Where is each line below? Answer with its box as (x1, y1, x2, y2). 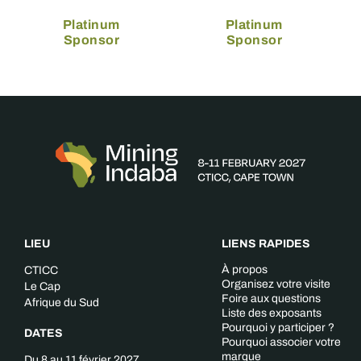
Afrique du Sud (24, 294, 99, 312)
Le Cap (24, 278, 60, 296)
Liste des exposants (222, 305, 322, 322)
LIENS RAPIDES (222, 235, 310, 253)
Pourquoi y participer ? (222, 319, 334, 337)
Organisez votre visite (222, 276, 330, 293)
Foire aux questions (222, 290, 321, 308)
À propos (222, 261, 268, 279)
